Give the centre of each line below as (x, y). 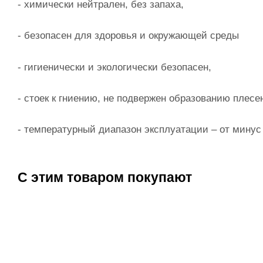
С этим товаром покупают (105, 177)
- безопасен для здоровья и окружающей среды (128, 36)
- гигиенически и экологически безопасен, (114, 67)
